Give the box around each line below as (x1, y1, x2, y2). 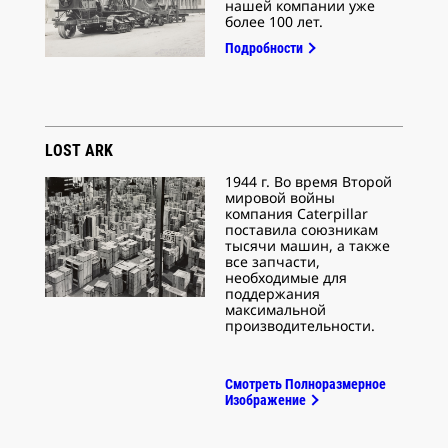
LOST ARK (45, 140, 117, 160)
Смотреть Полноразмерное (225, 375, 386, 392)
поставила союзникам (225, 219, 378, 239)
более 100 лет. (225, 11, 323, 31)
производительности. (225, 315, 379, 335)
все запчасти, (225, 251, 320, 271)
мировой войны (225, 187, 335, 207)
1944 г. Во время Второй (225, 171, 392, 191)
